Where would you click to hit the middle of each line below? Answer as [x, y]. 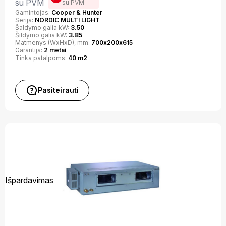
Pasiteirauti [58, 90]
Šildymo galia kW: [42, 35]
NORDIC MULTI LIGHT [67, 20]
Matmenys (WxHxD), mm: [53, 43]
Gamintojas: [33, 12]
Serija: [25, 20]
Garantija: [29, 50]
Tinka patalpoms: [41, 58]
